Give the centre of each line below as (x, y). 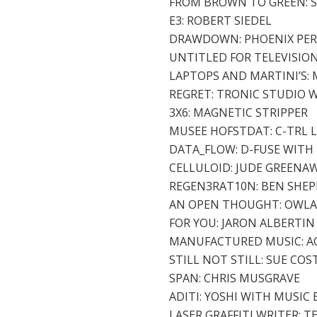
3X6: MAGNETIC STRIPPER (238, 112)
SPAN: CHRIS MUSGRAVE (235, 278)
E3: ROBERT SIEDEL (220, 20)
